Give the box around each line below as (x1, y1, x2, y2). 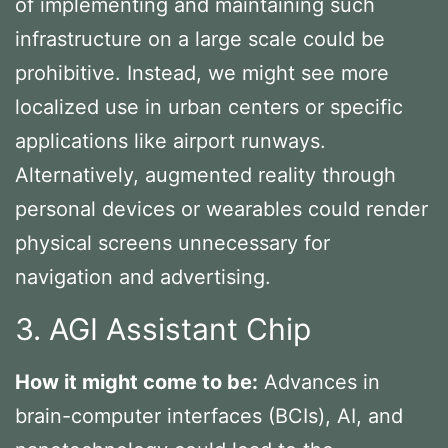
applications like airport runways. (15, 128, 326, 153)
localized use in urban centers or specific (15, 94, 403, 119)
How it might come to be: (15, 369, 258, 394)
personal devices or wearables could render (15, 196, 428, 221)
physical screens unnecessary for (15, 230, 330, 255)
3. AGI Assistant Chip (15, 310, 311, 347)
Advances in (258, 369, 380, 394)
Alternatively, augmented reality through (15, 162, 396, 187)
